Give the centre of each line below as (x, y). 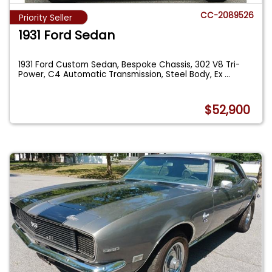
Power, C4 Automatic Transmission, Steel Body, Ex (122, 74)
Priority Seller (46, 18)
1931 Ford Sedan (67, 35)
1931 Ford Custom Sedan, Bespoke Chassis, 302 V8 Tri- (129, 64)
